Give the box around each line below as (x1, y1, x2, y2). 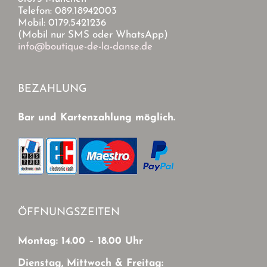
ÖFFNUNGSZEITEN (18, 207, 120, 219)
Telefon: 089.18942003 (18, 6, 117, 17)
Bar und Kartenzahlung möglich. (18, 113, 175, 123)
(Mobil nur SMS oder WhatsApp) (18, 30, 168, 41)
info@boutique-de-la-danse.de (18, 42, 153, 52)
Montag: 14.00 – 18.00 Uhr (18, 236, 143, 247)
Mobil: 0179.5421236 (18, 18, 106, 29)
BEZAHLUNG (18, 83, 87, 95)
